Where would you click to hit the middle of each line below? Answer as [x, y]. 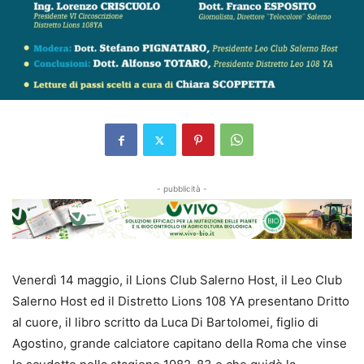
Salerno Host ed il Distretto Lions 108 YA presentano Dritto [181, 301]
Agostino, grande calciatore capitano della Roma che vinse [180, 344]
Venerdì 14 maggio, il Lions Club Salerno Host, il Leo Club [177, 280]
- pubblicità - [182, 189]
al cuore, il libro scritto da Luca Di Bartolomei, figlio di [165, 323]
